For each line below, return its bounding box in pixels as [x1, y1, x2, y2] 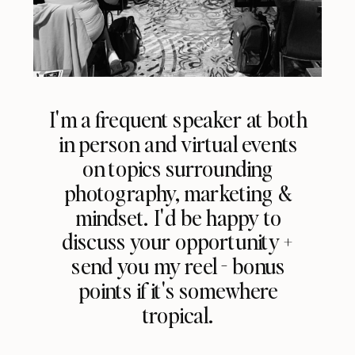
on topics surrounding [82, 154, 274, 182]
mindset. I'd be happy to [74, 203, 281, 231]
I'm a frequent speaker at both [48, 105, 307, 133]
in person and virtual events [59, 129, 298, 158]
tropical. [142, 300, 214, 329]
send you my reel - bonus [71, 251, 285, 280]
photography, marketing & [63, 178, 292, 207]
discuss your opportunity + [62, 227, 295, 255]
